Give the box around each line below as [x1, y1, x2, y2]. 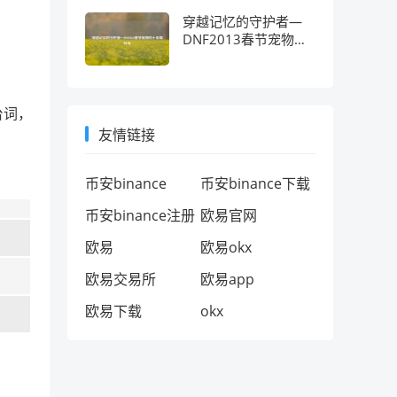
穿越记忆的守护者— [183, 12, 302, 30]
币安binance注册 [85, 206, 195, 225]
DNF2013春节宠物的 [183, 30, 307, 48]
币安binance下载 [200, 174, 310, 193]
